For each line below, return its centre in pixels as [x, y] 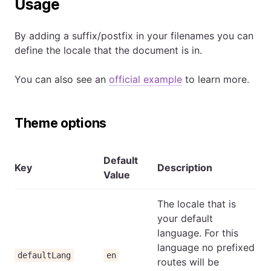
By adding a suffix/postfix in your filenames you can [134, 36]
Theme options [60, 123]
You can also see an [62, 79]
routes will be [188, 262]
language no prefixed [206, 247]
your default [185, 218]
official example [145, 79]
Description [185, 168]
